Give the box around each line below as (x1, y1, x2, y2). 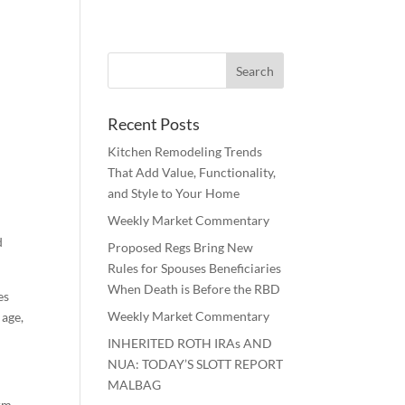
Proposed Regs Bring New (108, 240, 254, 255)
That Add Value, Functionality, (108, 165, 277, 180)
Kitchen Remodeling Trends (108, 144, 263, 159)
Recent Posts (108, 114, 201, 134)
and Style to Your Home (108, 185, 240, 201)
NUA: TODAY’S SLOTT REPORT (108, 356, 284, 372)
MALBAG (108, 377, 162, 392)
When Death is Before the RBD (108, 281, 281, 297)
